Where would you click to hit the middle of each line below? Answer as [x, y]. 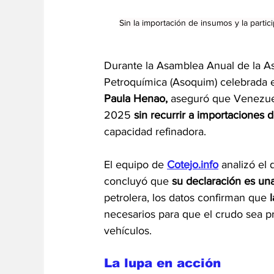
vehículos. [128, 230]
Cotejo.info [193, 164]
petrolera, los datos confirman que [187, 197]
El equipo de [135, 164]
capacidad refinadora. [155, 131]
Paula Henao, [136, 98]
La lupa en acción [165, 263]
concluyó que [138, 181]
